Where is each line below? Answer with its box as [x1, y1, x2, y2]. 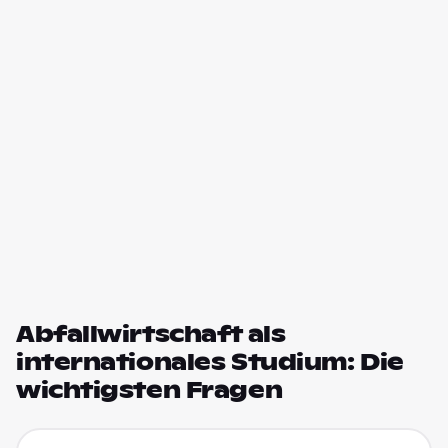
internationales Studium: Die [16, 348, 404, 376]
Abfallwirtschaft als [16, 320, 286, 348]
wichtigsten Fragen [16, 376, 283, 404]
